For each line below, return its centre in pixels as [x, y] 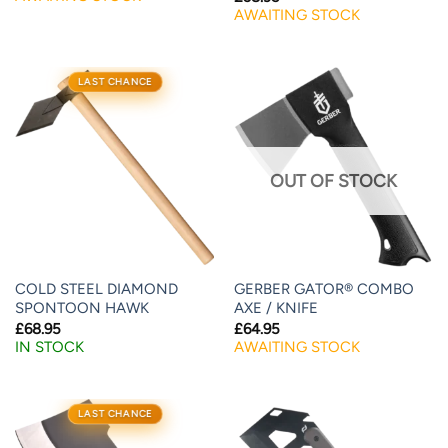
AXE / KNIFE [275, 308]
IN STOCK [49, 346]
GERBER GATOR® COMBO [323, 289]
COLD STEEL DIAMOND [96, 289]
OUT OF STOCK [333, 180]
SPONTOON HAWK [81, 308]
